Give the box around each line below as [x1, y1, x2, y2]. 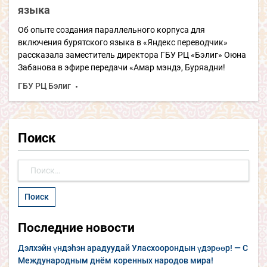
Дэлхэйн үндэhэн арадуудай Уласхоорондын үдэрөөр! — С [18, 243, 248, 253]
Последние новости [18, 220, 135, 235]
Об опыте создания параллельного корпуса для [18, 24, 205, 35]
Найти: [17, 160, 44, 170]
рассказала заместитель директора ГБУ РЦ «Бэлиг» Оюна [18, 49, 246, 60]
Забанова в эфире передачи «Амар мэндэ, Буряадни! [18, 62, 225, 72]
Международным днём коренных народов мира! [18, 255, 213, 265]
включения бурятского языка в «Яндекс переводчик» [18, 37, 228, 47]
